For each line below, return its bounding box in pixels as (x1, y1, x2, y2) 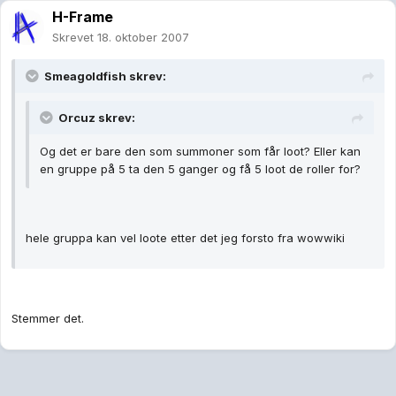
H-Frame (52, 8, 113, 27)
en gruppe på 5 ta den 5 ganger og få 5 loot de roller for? (40, 162, 361, 177)
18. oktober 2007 (97, 30, 189, 45)
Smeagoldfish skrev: (44, 69, 166, 84)
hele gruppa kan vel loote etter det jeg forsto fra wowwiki (26, 231, 345, 246)
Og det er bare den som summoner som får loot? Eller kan (40, 144, 361, 159)
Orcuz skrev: (58, 110, 135, 126)
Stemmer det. (11, 311, 84, 326)
